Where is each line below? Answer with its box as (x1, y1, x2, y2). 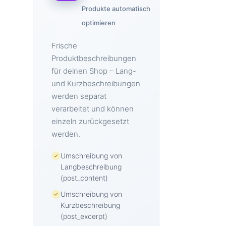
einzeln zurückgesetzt (51, 117, 129, 126)
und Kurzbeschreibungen (51, 79, 140, 88)
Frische (51, 41, 77, 50)
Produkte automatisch (82, 5, 150, 13)
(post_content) (61, 174, 108, 182)
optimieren (82, 19, 116, 27)
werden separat (51, 91, 106, 101)
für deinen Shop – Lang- (51, 66, 136, 76)
